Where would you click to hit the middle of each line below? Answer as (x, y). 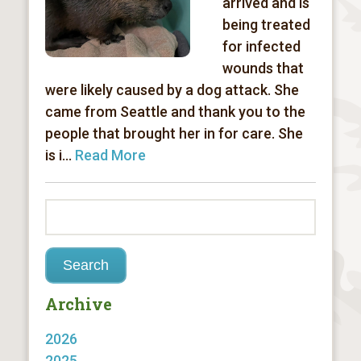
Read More (110, 155)
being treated (266, 25)
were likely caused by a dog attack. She (172, 90)
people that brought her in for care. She (174, 133)
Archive (78, 304)
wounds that (263, 68)
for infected (261, 46)
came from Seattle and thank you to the (175, 112)
